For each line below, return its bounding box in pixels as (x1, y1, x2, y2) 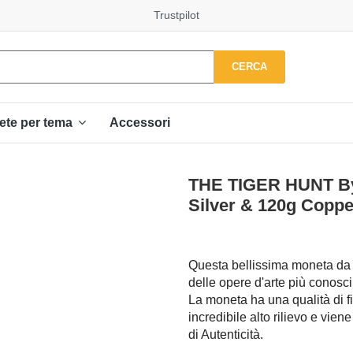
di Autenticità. (188, 327, 263, 341)
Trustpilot (154, 9, 199, 21)
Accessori (110, 115, 170, 129)
